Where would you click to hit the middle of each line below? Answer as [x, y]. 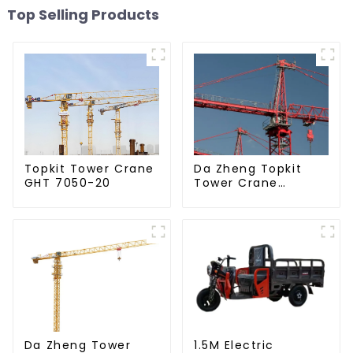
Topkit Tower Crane [89, 168]
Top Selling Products [83, 15]
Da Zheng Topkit [248, 168]
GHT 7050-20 [67, 182]
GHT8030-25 [234, 197]
